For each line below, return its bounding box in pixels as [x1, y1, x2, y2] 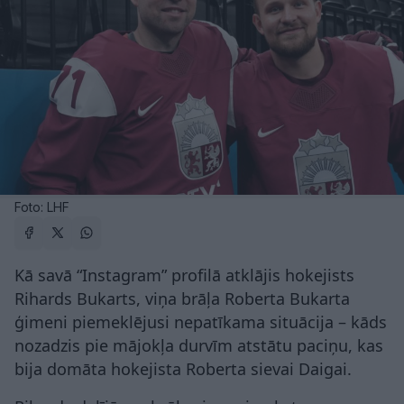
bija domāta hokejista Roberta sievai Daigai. [14, 357, 352, 380]
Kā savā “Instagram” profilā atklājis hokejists [14, 263, 354, 286]
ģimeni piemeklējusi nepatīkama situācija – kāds [14, 310, 387, 333]
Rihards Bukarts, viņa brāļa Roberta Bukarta [14, 287, 350, 309]
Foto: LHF [14, 198, 69, 215]
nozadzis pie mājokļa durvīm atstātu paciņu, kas [14, 334, 383, 356]
